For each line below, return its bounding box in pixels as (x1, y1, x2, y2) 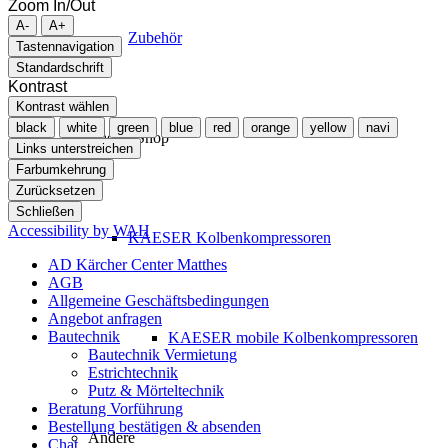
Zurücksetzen (16, 182, 95, 198)
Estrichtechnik (88, 363, 178, 381)
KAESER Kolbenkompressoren (128, 229, 331, 246)
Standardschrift (16, 59, 104, 75)
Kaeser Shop (88, 129, 169, 146)
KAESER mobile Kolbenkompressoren (168, 329, 418, 346)
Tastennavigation (16, 38, 114, 54)
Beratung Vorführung (48, 399, 183, 417)
